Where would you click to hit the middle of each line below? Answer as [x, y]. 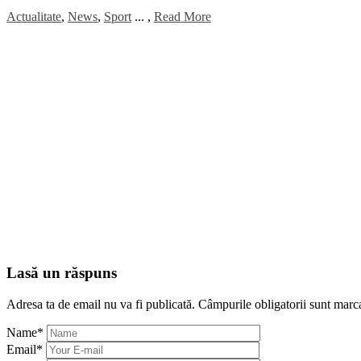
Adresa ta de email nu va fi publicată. [101, 305]
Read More [183, 16]
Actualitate [34, 16]
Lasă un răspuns [62, 273]
